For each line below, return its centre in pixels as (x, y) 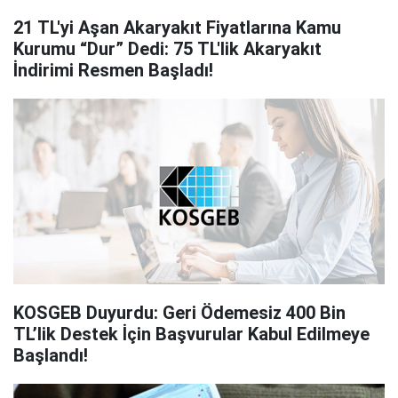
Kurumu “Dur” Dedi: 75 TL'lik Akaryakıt (167, 49)
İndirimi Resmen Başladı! (113, 70)
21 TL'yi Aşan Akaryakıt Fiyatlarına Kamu (177, 28)
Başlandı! (51, 355)
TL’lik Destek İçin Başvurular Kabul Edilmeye (191, 334)
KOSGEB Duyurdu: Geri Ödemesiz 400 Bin (179, 313)
